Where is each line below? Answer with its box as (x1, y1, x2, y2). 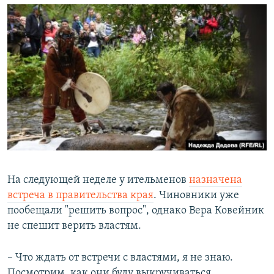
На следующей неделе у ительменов (7, 174, 189, 186)
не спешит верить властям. (7, 220, 141, 232)
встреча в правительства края (7, 189, 154, 201)
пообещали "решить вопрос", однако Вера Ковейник (7, 204, 264, 217)
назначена (189, 174, 242, 186)
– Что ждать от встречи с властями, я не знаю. (7, 251, 233, 264)
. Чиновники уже (154, 189, 239, 201)
